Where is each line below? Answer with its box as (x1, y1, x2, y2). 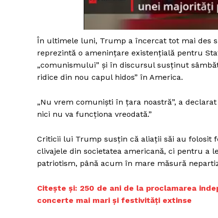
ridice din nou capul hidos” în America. (37, 73, 183, 82)
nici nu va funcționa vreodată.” (37, 109, 152, 119)
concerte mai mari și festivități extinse (37, 196, 192, 205)
